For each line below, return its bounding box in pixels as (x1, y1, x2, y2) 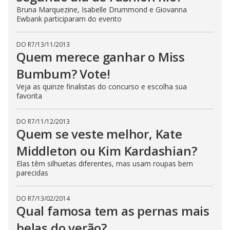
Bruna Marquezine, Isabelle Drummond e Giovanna (16, 5, 187, 14)
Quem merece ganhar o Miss (16, 48, 185, 65)
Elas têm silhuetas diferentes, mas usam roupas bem (16, 159, 193, 168)
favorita (16, 91, 42, 101)
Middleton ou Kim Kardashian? (16, 142, 197, 159)
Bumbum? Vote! (16, 65, 110, 82)
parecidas (16, 168, 48, 178)
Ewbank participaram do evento (16, 14, 122, 24)
